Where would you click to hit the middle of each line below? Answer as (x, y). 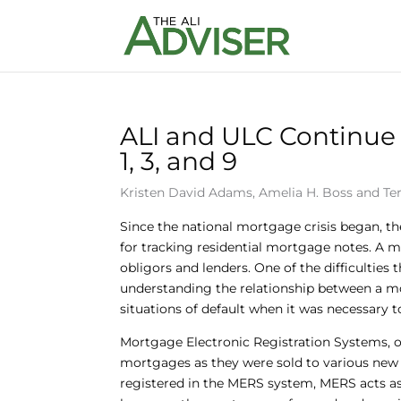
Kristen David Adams (187, 192)
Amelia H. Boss (306, 192)
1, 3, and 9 (179, 161)
